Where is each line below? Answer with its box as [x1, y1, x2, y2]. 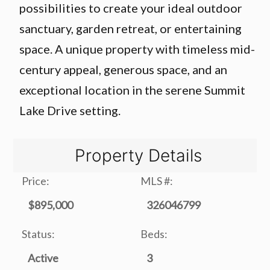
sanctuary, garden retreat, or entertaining [19, 21, 242, 36]
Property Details [74, 145, 202, 166]
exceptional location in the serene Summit [19, 83, 246, 97]
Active [28, 251, 59, 265]
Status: [22, 227, 55, 240]
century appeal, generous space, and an [19, 62, 228, 77]
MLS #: [140, 174, 173, 187]
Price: [22, 174, 50, 187]
